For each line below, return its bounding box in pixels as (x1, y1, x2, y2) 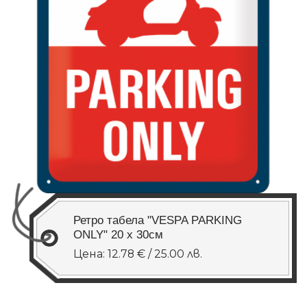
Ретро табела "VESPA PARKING (73, 212, 242, 227)
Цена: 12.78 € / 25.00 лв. (73, 247, 202, 261)
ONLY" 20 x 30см (73, 227, 163, 241)
